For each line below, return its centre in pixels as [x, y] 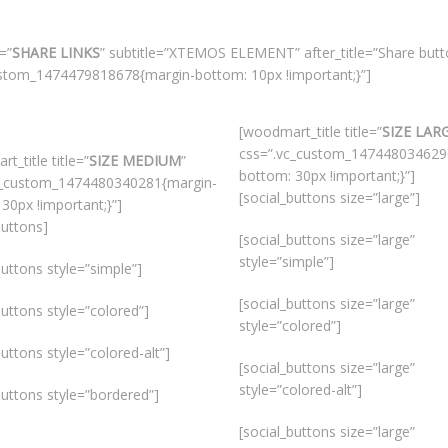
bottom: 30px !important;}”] [326, 175]
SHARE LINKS [56, 52]
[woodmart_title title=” [310, 131]
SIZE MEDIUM [135, 160]
